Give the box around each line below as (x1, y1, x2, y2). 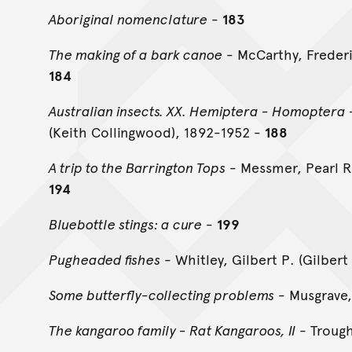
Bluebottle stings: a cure (49, 213, 202, 233)
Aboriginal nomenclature (49, 8, 207, 28)
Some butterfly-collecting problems (49, 284, 274, 304)
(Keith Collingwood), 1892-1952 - (49, 121, 265, 141)
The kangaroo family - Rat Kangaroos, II (49, 319, 295, 339)
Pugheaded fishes (49, 248, 160, 269)
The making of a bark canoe (49, 43, 222, 64)
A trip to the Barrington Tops (49, 156, 225, 177)
